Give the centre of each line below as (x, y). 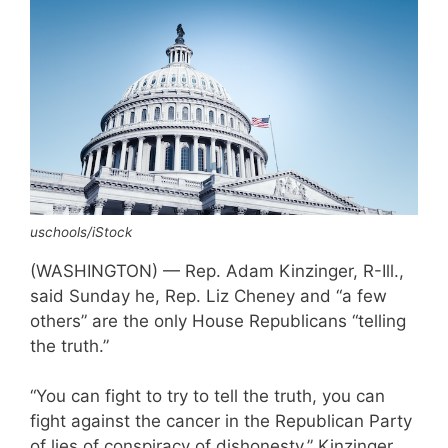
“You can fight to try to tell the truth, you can (207, 396)
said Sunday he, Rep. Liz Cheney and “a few (208, 295)
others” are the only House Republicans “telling (218, 320)
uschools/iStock (81, 231)
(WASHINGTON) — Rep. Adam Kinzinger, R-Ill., (217, 270)
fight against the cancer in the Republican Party (221, 421)
